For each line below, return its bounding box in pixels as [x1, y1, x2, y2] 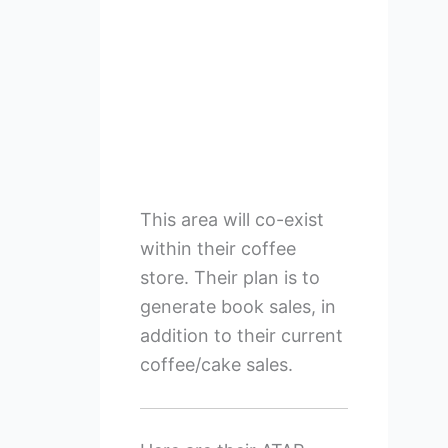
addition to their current [139, 324, 343, 346]
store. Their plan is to [139, 266, 320, 288]
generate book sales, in [139, 295, 336, 317]
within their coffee [139, 237, 296, 259]
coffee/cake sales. [139, 353, 293, 375]
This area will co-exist [139, 208, 324, 230]
